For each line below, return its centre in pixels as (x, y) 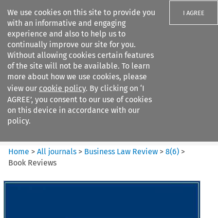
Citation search (35, 135)
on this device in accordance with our (73, 110)
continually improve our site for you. (72, 45)
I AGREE (194, 13)
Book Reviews (33, 163)
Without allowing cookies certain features (81, 55)
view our (23, 88)
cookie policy (62, 88)
